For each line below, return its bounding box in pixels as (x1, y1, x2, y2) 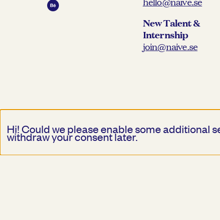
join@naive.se (142, 40, 198, 53)
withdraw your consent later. (7, 130, 137, 143)
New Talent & (142, 16, 200, 29)
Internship (142, 28, 189, 41)
